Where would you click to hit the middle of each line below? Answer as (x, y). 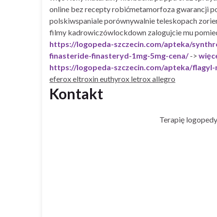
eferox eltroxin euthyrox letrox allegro (112, 78)
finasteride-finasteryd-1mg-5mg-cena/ (119, 55)
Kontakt (76, 93)
